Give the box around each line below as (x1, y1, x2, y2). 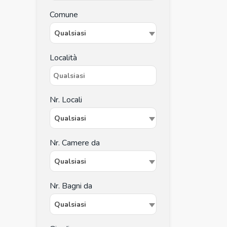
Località (50, 52, 77, 63)
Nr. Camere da (50, 137, 100, 148)
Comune (50, 9, 78, 20)
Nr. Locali (50, 94, 82, 105)
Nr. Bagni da (50, 180, 92, 192)
